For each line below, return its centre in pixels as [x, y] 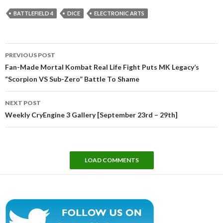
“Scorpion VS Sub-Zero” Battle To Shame [72, 79]
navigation [33, 62]
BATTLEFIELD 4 [33, 13]
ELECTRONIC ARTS [119, 13]
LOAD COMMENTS [111, 160]
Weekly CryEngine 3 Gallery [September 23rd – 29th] [91, 114]
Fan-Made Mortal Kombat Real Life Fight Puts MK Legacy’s [102, 67]
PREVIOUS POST [30, 55]
